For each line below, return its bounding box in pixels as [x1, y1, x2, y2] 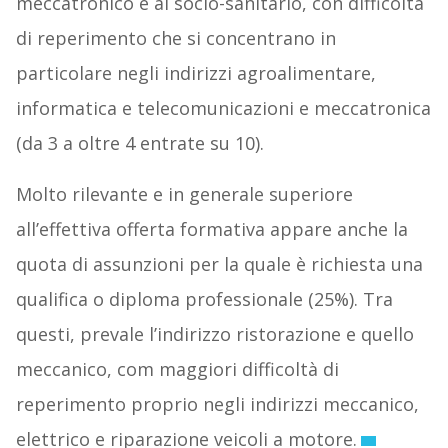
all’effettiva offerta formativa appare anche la [15, 217, 408, 242]
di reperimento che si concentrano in [15, 26, 336, 51]
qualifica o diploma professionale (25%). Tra [15, 287, 393, 312]
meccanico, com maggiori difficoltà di [15, 357, 339, 382]
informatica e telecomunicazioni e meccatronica [15, 96, 431, 121]
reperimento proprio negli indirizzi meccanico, [15, 392, 419, 417]
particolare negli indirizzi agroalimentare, [15, 61, 376, 86]
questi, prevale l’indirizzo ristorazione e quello [15, 322, 414, 347]
